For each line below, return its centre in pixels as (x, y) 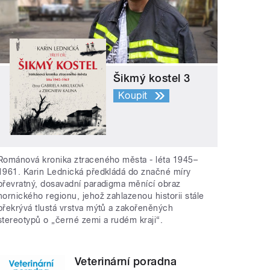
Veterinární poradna (126, 261)
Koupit (133, 96)
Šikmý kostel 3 (152, 78)
